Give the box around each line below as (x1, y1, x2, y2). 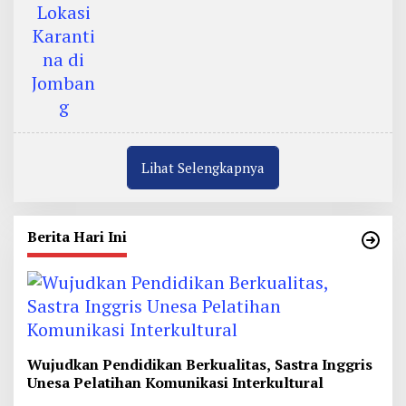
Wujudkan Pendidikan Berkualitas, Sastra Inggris (27, 354, 372, 374)
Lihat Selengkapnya (141, 159, 265, 177)
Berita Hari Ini (27, 227, 127, 246)
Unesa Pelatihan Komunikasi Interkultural (27, 372, 324, 392)
